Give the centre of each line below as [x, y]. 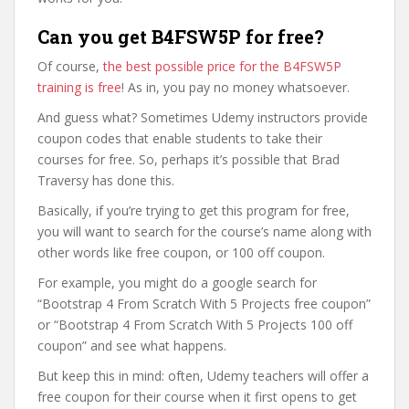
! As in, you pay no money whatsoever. [236, 87]
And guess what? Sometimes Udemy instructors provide [203, 117]
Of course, [70, 66]
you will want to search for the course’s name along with [204, 231]
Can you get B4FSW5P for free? [181, 37]
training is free [79, 87]
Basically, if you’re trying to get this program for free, [194, 210]
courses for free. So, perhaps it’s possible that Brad [189, 159]
